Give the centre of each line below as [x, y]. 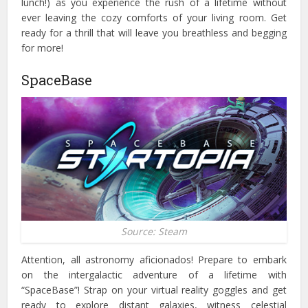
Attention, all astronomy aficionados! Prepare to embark [154, 260]
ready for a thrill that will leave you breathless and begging [154, 33]
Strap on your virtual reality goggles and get [185, 290]
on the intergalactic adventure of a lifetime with [154, 275]
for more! [43, 48]
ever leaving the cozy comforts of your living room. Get [154, 18]
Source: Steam [154, 232]
